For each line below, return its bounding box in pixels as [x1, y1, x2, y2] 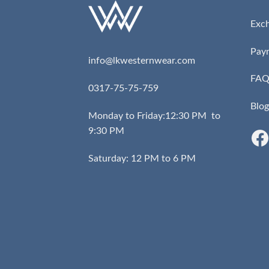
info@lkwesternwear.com [88, 56, 195, 66]
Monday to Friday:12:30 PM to [88, 110, 220, 121]
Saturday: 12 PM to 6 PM [88, 153, 196, 163]
